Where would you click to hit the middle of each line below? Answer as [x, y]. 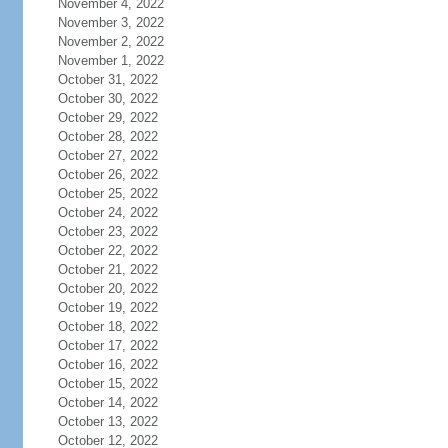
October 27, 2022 [107, 155]
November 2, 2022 [110, 41]
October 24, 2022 [107, 212]
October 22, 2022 [107, 250]
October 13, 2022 [107, 421]
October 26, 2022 [107, 174]
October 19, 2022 [107, 307]
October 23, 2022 [107, 231]
